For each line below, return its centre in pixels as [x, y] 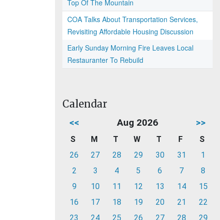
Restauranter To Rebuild [105, 60]
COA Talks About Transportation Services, [133, 19]
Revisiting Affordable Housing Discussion [130, 31]
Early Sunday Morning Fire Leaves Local [130, 48]
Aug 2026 [137, 123]
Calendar [85, 104]
